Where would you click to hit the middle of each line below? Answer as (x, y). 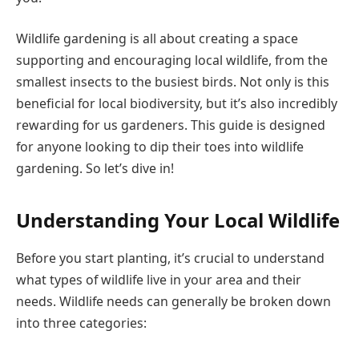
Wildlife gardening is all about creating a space (157, 39)
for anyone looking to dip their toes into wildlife (160, 147)
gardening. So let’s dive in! (95, 169)
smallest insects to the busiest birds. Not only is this (173, 82)
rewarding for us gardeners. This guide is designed (171, 125)
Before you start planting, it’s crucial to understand (170, 258)
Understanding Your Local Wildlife (178, 220)
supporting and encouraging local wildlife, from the (172, 61)
